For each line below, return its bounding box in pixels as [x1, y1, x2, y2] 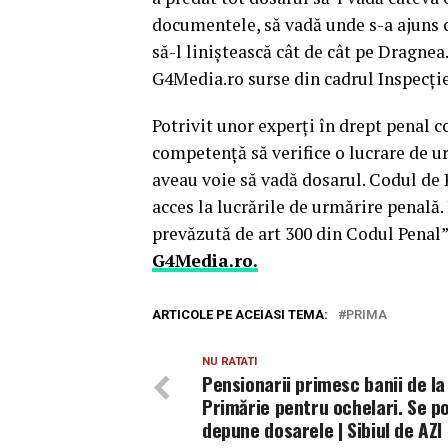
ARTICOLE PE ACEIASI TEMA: [152, 307, 328, 322]
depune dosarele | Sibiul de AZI [202, 415, 443, 444]
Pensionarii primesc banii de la [202, 369, 446, 398]
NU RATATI [202, 355, 257, 368]
